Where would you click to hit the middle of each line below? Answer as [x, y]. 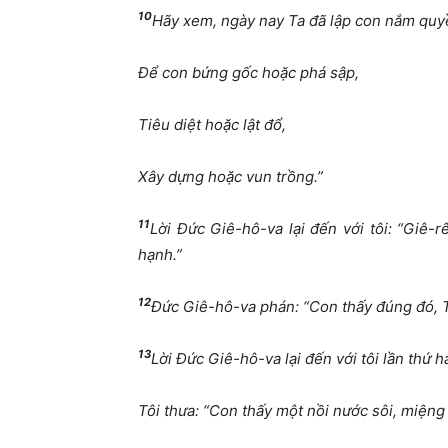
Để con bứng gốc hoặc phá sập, [248, 73]
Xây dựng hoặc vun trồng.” [230, 177]
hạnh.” [160, 255]
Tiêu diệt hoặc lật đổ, [212, 125]
